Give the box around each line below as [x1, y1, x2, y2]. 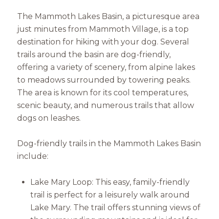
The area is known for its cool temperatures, [17, 88, 188, 97]
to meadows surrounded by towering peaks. [17, 75, 191, 85]
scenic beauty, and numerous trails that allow [17, 100, 194, 110]
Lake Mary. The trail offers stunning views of [30, 203, 200, 213]
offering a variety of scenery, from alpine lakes [17, 62, 195, 72]
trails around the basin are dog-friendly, [17, 49, 171, 59]
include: [17, 152, 48, 161]
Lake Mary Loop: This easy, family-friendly [30, 177, 190, 187]
